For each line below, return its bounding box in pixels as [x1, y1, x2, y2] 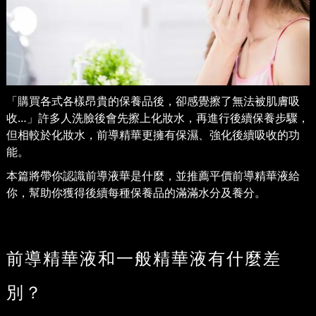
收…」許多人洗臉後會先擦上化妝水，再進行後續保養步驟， [6, 110, 309, 126]
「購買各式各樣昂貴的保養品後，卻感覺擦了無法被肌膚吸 [6, 93, 300, 109]
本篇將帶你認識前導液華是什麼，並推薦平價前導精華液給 [6, 168, 300, 184]
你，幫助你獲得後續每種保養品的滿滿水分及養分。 [6, 185, 266, 201]
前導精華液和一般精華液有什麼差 [6, 246, 281, 270]
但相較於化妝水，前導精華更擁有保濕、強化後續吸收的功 [6, 127, 300, 143]
